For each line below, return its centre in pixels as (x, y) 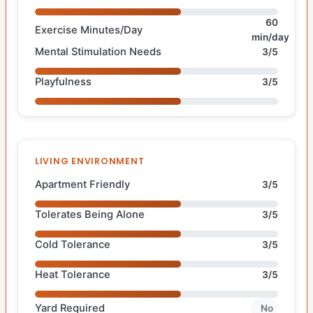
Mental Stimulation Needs (98, 52)
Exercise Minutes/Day (89, 30)
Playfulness (63, 82)
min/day (270, 37)
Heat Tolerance (73, 275)
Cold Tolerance (73, 245)
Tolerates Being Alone (90, 215)
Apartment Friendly (82, 185)
